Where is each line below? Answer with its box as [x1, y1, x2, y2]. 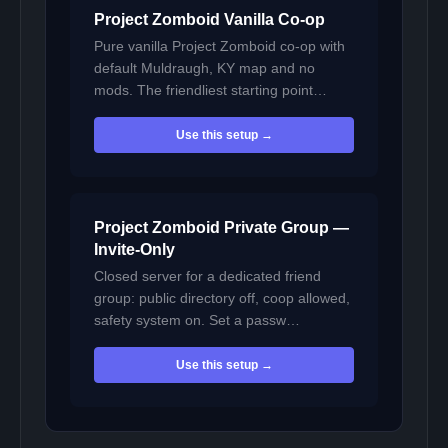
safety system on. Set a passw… [94, 312, 300, 329]
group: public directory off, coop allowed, [94, 290, 350, 307]
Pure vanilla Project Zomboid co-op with [94, 38, 345, 54]
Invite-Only [94, 241, 175, 259]
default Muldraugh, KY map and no [94, 60, 315, 76]
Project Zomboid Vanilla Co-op [94, 11, 325, 28]
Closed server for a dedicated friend [94, 268, 321, 285]
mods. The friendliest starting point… [94, 82, 327, 98]
